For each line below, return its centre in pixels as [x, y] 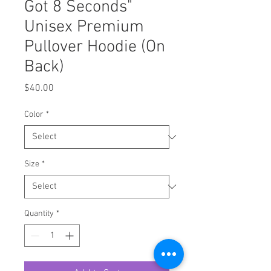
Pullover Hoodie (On [95, 47]
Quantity [39, 214]
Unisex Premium [84, 27]
